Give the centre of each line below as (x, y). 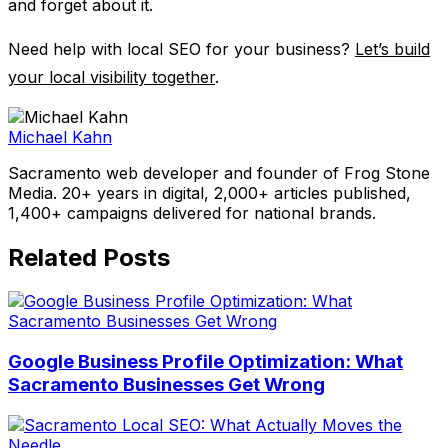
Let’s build (392, 48)
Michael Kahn (60, 136)
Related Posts (89, 257)
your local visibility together (111, 76)
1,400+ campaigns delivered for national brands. (192, 212)
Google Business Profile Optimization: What (205, 362)
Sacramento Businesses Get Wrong (166, 385)
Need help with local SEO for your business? (181, 48)
